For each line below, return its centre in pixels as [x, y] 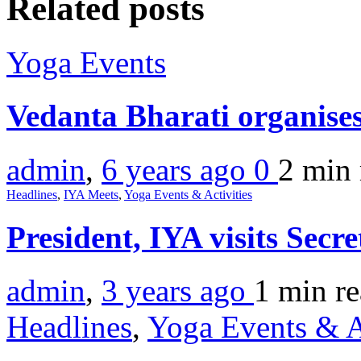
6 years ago [178, 169]
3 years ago [178, 291]
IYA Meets [91, 194]
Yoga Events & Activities [188, 194]
